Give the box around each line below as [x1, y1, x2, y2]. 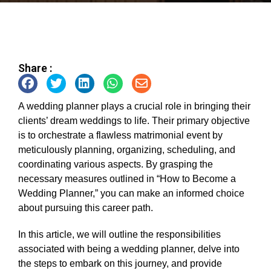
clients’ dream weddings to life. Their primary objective [18, 116, 250, 126]
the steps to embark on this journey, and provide [18, 258, 222, 269]
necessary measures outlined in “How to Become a [18, 174, 236, 184]
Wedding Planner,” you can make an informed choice [18, 188, 244, 198]
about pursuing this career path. [18, 203, 153, 213]
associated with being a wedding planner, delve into [18, 244, 240, 254]
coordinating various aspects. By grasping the [18, 159, 213, 169]
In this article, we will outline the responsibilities [18, 229, 221, 240]
